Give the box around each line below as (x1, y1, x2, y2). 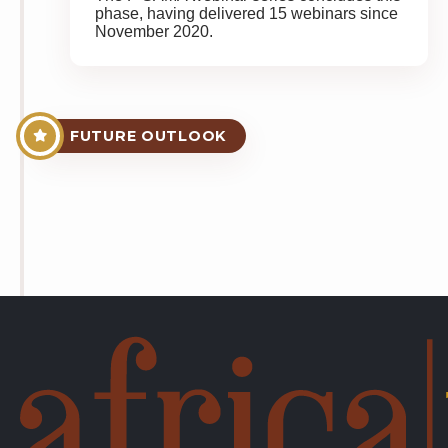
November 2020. (95, 23, 213, 40)
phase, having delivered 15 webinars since (95, 5, 398, 22)
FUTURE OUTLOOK (70, 127, 227, 145)
